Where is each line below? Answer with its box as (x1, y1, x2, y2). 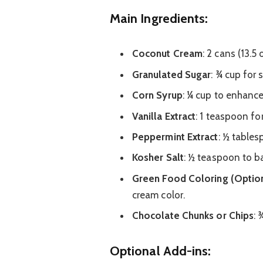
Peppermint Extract (131, 131, 218, 143)
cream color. (131, 188, 186, 201)
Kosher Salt (131, 151, 184, 164)
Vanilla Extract (131, 110, 196, 122)
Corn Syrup (131, 89, 183, 102)
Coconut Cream (131, 48, 203, 60)
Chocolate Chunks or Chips (131, 210, 254, 222)
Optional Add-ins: (109, 243, 211, 259)
